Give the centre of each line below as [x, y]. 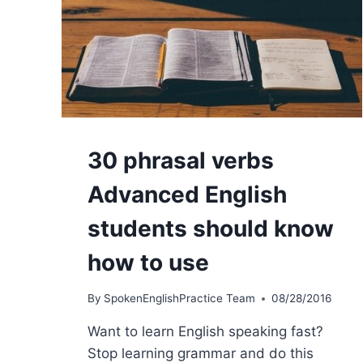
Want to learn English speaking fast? [205, 332]
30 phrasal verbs [181, 160]
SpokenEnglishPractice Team [180, 299]
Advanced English [187, 194]
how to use [148, 262]
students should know [211, 228]
